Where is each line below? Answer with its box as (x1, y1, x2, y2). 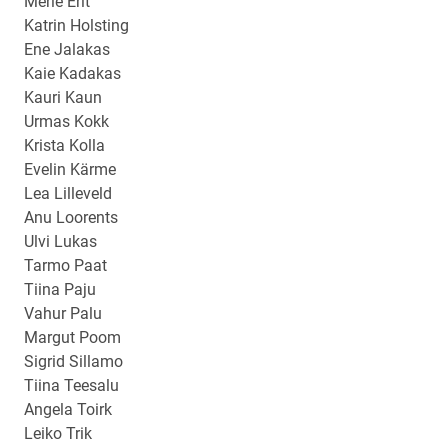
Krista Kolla (24, 136, 105, 155)
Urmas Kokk (24, 112, 109, 131)
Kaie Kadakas (24, 64, 121, 83)
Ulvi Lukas (24, 232, 97, 251)
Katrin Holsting (24, 16, 129, 35)
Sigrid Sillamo (24, 352, 123, 371)
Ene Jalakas (24, 40, 110, 59)
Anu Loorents (24, 208, 118, 227)
